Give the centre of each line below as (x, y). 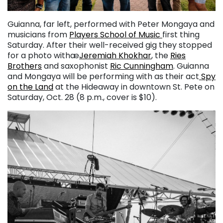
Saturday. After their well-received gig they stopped (110, 45)
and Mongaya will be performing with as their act (103, 77)
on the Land (30, 87)
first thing (181, 35)
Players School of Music (116, 35)
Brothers (25, 66)
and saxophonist (76, 66)
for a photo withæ (43, 56)
